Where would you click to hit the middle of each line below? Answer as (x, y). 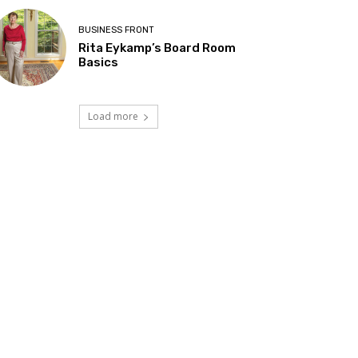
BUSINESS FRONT (117, 30)
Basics (99, 63)
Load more (113, 117)
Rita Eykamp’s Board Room (157, 48)
